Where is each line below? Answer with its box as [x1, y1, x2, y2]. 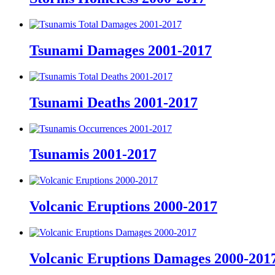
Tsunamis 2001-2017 [29, 146, 157, 163]
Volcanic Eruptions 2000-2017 [29, 198, 217, 215]
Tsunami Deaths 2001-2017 [29, 94, 198, 110]
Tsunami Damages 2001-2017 [29, 42, 212, 58]
